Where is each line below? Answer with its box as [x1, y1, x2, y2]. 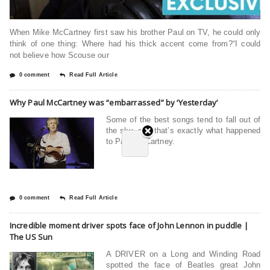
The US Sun [9, 231, 53, 242]
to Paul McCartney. [105, 136, 175, 146]
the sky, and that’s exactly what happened [105, 125, 261, 135]
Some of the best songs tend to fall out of [105, 115, 261, 124]
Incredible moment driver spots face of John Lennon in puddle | [9, 219, 248, 231]
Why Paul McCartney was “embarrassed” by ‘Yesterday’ [9, 96, 218, 108]
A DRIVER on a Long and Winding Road [105, 249, 261, 259]
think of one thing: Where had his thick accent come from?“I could [9, 39, 261, 48]
